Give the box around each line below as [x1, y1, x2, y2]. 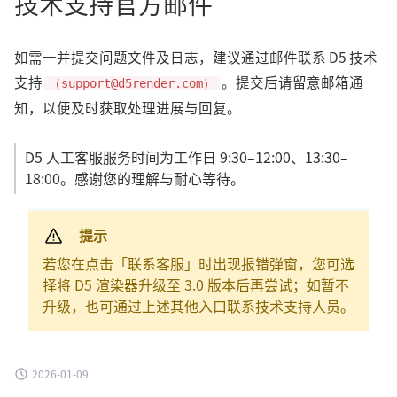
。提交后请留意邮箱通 [222, 75, 363, 90]
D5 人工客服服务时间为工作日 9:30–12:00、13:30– [25, 151, 348, 166]
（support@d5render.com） [49, 76, 215, 91]
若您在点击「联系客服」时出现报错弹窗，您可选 [43, 257, 354, 272]
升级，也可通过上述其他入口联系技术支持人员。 [43, 300, 354, 315]
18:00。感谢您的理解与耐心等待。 [25, 172, 245, 187]
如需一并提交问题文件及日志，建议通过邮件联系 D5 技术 [14, 51, 378, 66]
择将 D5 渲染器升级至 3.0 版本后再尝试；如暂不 [43, 278, 349, 293]
